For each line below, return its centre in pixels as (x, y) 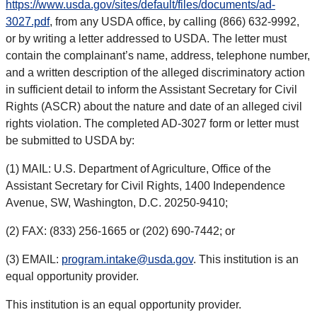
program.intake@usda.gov (127, 260)
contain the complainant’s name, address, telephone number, (158, 56)
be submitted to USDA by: (70, 141)
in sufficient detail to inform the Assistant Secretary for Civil (151, 90)
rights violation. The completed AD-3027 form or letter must (152, 124)
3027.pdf (28, 22)
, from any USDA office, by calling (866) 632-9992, (174, 22)
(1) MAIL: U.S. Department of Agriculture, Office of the (138, 169)
